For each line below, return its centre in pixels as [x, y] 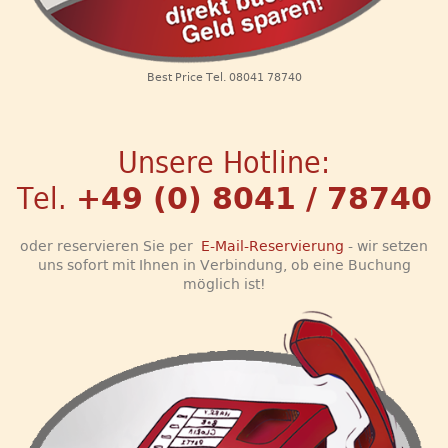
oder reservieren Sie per [110, 245]
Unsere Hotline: [224, 162]
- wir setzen [386, 245]
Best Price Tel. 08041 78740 [224, 77]
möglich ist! [224, 283]
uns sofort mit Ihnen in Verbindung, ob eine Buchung [224, 264]
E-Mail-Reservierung [272, 245]
